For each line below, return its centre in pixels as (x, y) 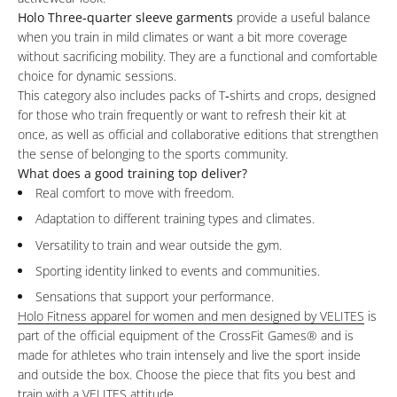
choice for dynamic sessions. (97, 76)
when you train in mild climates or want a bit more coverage (183, 37)
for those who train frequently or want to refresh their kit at (182, 115)
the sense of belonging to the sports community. (153, 154)
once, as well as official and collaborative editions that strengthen (198, 135)
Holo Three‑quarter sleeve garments (125, 18)
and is (335, 335)
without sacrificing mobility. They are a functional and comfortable (198, 57)
